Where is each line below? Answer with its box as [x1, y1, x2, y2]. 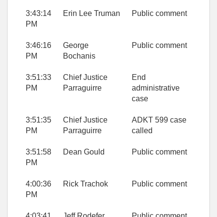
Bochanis [63, 52, 95, 61]
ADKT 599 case [132, 116, 186, 124]
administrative [132, 84, 180, 93]
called [132, 126, 153, 135]
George [63, 41, 89, 50]
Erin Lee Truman [63, 9, 120, 18]
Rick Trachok [63, 180, 108, 188]
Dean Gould [63, 148, 105, 156]
